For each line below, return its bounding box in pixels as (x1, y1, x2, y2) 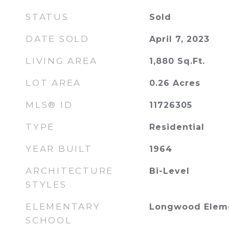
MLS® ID (26, 100, 73, 110)
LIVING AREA (26, 56, 98, 66)
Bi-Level (149, 166, 190, 176)
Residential (149, 122, 204, 132)
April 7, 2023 (149, 34, 210, 44)
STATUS (26, 12, 69, 22)
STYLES (26, 179, 67, 190)
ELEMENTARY (26, 201, 101, 212)
